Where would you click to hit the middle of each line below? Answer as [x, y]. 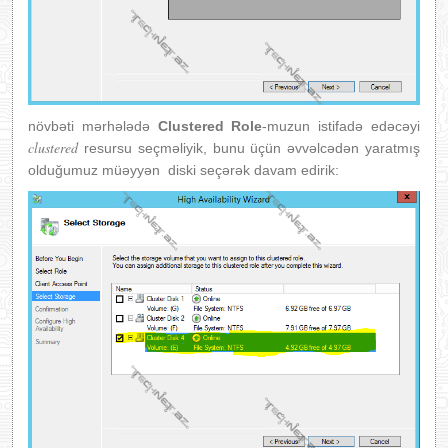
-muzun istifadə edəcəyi [341, 125]
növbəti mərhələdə [93, 125]
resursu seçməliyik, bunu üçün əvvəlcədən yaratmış [249, 147]
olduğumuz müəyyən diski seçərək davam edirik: [183, 169]
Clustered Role [210, 125]
